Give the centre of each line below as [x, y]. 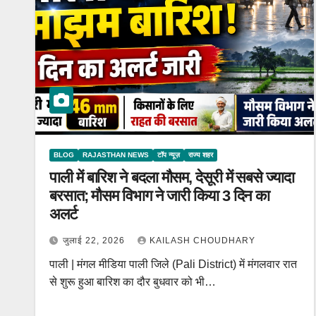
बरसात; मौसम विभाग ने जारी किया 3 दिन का [160, 196]
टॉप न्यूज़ [169, 155]
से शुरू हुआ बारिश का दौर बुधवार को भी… [133, 282]
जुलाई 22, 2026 [95, 241]
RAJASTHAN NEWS [116, 155]
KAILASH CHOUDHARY [202, 241]
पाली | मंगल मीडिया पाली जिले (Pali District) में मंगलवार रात [173, 264]
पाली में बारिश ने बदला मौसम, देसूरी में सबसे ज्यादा [172, 177]
